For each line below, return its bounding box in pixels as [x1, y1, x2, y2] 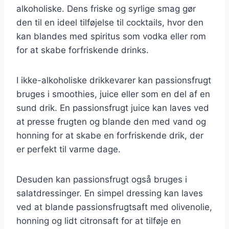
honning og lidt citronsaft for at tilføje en [16, 215, 181, 226]
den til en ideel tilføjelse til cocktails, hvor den [16, 17, 203, 28]
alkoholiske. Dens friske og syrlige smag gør [16, 3, 196, 14]
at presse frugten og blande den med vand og [16, 116, 206, 127]
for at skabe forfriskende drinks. [16, 44, 149, 55]
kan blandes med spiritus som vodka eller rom [16, 31, 206, 41]
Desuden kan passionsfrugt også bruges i [16, 174, 187, 185]
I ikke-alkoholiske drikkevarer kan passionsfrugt [16, 75, 211, 85]
